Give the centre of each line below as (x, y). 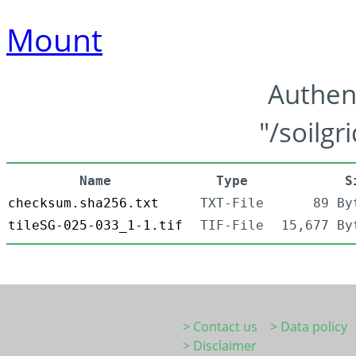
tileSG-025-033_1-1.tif (95, 226)
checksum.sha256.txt (83, 203)
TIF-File (232, 226)
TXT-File (232, 203)
